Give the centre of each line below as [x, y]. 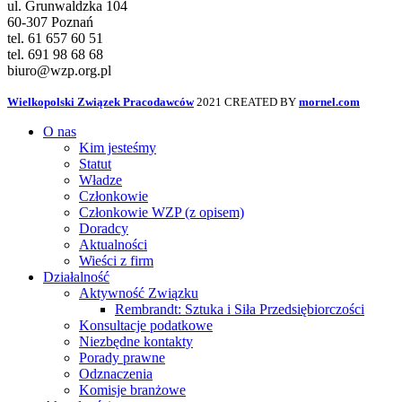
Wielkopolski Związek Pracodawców [100, 102]
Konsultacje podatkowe [146, 326]
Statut [95, 164]
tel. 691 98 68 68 [55, 55]
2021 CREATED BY [248, 102]
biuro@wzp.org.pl [59, 71]
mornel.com [329, 102]
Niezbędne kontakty [136, 342]
